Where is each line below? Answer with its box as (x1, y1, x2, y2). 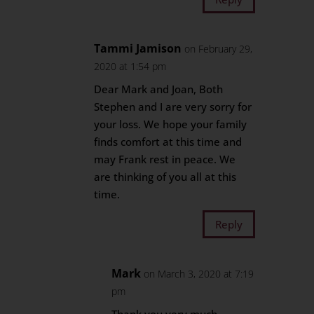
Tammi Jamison (94, 41, 182, 56)
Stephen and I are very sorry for (94, 100, 252, 114)
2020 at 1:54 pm (94, 60, 167, 73)
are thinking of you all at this (94, 170, 237, 184)
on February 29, (184, 42, 253, 55)
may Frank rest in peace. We (94, 152, 236, 166)
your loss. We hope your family (94, 117, 247, 131)
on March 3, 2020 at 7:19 (144, 267, 254, 280)
